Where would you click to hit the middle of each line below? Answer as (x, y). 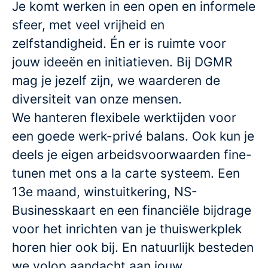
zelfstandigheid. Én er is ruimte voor (119, 43)
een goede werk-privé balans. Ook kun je (133, 136)
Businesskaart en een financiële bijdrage (132, 210)
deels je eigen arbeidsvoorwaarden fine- (132, 155)
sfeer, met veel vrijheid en (88, 25)
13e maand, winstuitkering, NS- (105, 192)
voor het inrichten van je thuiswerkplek (127, 229)
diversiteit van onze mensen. (97, 99)
